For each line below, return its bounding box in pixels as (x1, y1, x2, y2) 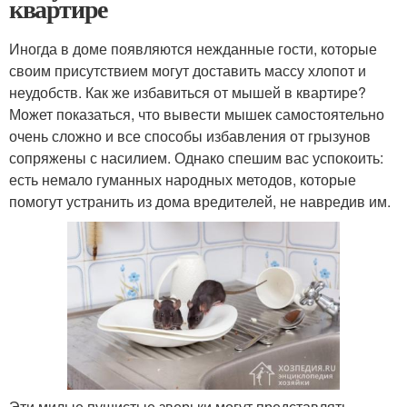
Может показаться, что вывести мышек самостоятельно (9, 104, 384, 125)
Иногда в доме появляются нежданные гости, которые (9, 38, 377, 60)
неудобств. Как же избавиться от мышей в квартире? (9, 82, 366, 104)
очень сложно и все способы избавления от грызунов (9, 125, 371, 147)
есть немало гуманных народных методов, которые (9, 169, 356, 191)
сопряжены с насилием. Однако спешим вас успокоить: (9, 147, 383, 169)
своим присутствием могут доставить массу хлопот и (9, 60, 366, 82)
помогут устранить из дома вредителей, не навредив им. (9, 191, 391, 213)
